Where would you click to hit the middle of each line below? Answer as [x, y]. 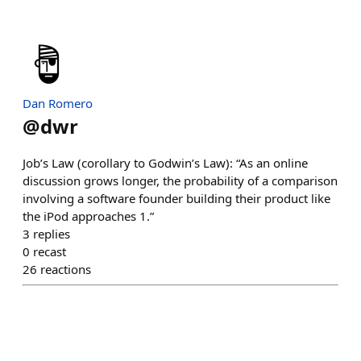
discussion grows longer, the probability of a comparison [180, 180]
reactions [66, 269]
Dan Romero [58, 103]
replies [52, 234]
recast [50, 251]
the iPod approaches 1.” [88, 216]
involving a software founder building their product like [176, 198]
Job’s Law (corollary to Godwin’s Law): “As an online [165, 163]
